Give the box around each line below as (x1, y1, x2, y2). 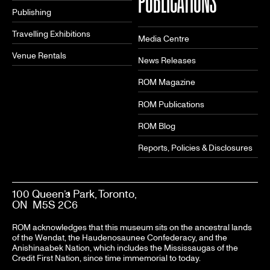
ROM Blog (138, 121, 175, 131)
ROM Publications (138, 99, 204, 110)
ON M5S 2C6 (12, 198, 78, 212)
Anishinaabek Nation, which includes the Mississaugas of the (12, 242, 238, 253)
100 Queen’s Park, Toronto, (12, 187, 137, 201)
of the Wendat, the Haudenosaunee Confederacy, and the (12, 232, 227, 243)
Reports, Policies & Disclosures (138, 142, 253, 153)
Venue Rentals (12, 51, 66, 61)
